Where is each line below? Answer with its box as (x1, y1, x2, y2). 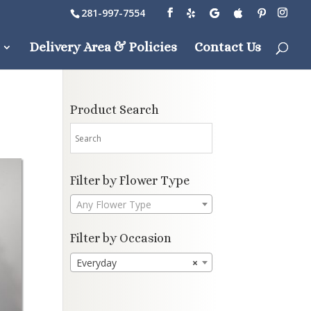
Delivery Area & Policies (29, 40, 177, 54)
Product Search (69, 103, 159, 117)
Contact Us (194, 40, 261, 54)
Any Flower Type (76, 198, 151, 212)
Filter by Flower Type (69, 174, 190, 187)
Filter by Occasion (69, 231, 171, 246)
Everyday (76, 255, 117, 269)
